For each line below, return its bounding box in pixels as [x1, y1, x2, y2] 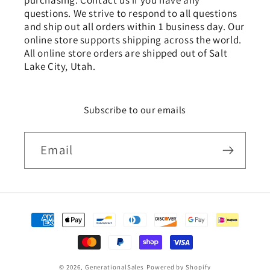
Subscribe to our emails [84, 104, 186, 117]
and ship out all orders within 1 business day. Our [24, 20, 245, 34]
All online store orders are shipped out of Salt [24, 46, 228, 60]
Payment [27, 205, 74, 221]
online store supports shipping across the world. [24, 33, 242, 47]
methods [27, 224, 74, 240]
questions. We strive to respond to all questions [24, 7, 237, 20]
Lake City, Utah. [24, 60, 96, 74]
